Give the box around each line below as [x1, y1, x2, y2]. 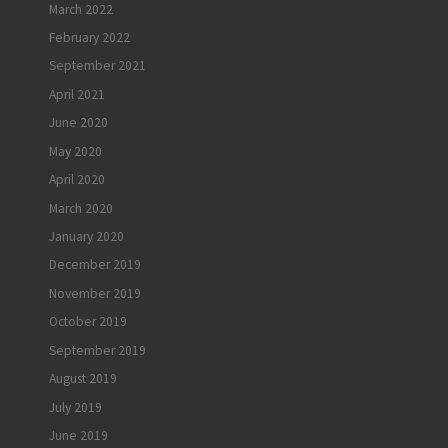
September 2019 [49, 341, 146, 359]
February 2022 [49, 28, 130, 46]
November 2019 [49, 284, 141, 302]
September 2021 [49, 57, 146, 75]
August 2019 [49, 370, 117, 388]
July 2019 [49, 398, 102, 416]
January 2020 [49, 228, 124, 246]
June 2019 [49, 427, 108, 445]
